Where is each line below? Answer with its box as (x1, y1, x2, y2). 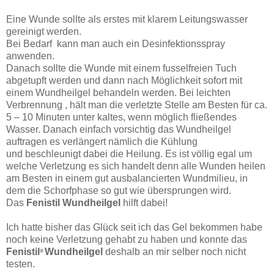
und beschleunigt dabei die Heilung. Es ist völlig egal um (6, 148, 252, 159)
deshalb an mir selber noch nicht (103, 246, 246, 257)
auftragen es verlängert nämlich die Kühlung (6, 136, 198, 147)
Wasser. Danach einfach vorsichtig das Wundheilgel (6, 124, 231, 135)
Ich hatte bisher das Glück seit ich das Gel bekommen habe (6, 221, 262, 232)
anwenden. (6, 50, 54, 61)
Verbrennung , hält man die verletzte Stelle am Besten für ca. (6, 99, 267, 110)
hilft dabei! (120, 197, 168, 208)
